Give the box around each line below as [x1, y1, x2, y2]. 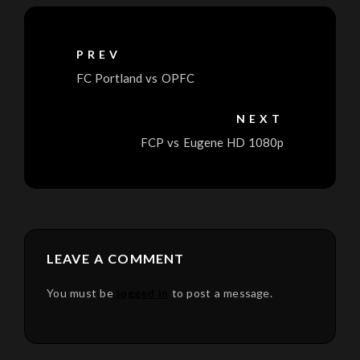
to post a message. [168, 286, 272, 301]
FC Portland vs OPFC [76, 71, 194, 85]
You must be [47, 286, 117, 301]
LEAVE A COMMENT [47, 251, 185, 267]
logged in [117, 286, 169, 301]
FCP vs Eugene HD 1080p [141, 135, 284, 149]
